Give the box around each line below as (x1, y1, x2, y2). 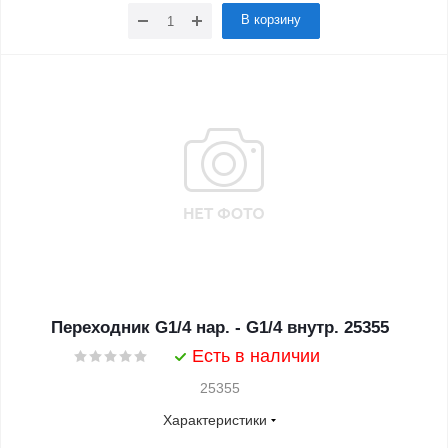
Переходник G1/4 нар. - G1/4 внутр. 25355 (51, 318, 389, 337)
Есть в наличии (192, 346, 320, 366)
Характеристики (163, 412, 267, 428)
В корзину (241, 12, 301, 27)
